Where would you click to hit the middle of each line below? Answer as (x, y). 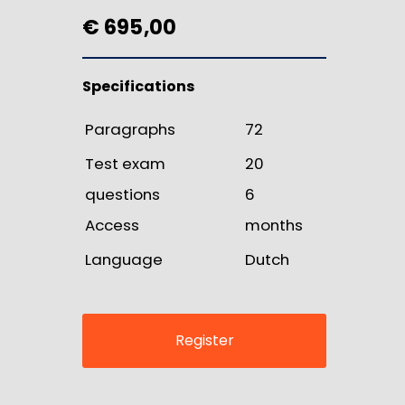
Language (124, 259)
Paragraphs (130, 129)
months (274, 225)
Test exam (125, 164)
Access (112, 225)
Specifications (138, 86)
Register (204, 340)
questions (122, 194)
